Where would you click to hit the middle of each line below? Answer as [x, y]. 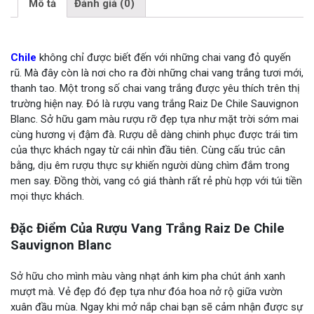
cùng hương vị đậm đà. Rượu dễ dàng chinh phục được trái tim [154, 134]
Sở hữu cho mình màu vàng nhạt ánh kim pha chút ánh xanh [148, 276]
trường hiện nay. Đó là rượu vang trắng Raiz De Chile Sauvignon [155, 103]
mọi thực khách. [47, 196]
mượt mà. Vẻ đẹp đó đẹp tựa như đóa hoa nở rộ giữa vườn [146, 291]
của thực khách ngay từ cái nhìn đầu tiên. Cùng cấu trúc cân [148, 150]
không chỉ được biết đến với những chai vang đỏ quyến [164, 57]
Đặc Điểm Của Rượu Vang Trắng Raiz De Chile [148, 228]
